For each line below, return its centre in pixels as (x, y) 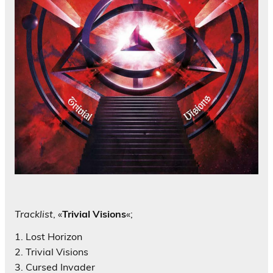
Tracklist (34, 214)
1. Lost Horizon (48, 236)
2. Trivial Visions (51, 251)
